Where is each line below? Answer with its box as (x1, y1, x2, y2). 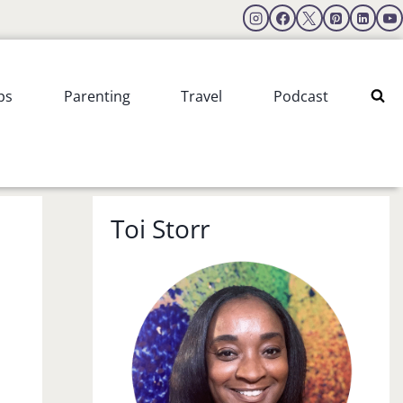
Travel (181, 85, 223, 106)
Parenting (63, 85, 130, 106)
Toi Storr (110, 210, 210, 246)
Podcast (273, 85, 328, 106)
